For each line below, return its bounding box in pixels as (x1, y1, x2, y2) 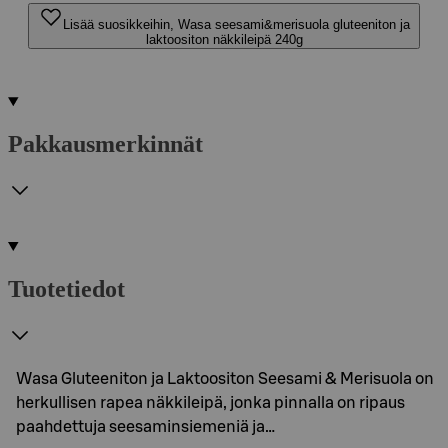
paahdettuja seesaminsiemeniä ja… (16, 418, 275, 435)
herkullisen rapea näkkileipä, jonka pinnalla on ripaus (16, 394, 405, 411)
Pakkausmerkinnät (8, 130, 203, 157)
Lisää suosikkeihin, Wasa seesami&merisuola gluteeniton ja (62, 17, 410, 32)
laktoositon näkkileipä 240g (145, 32, 303, 47)
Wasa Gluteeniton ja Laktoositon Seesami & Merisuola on (16, 370, 434, 387)
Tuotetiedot (8, 275, 125, 302)
